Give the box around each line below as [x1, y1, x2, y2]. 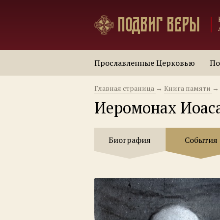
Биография [109, 134, 151, 145]
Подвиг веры [117, 12, 200, 37]
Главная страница [94, 83, 154, 93]
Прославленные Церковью [94, 57, 195, 68]
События [184, 134, 218, 145]
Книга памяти [164, 83, 211, 93]
